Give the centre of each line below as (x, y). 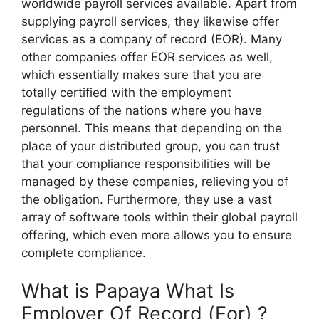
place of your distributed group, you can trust (151, 146)
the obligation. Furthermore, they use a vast (147, 199)
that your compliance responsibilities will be (146, 163)
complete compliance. (84, 252)
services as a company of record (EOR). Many (152, 39)
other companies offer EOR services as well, (147, 57)
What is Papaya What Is (128, 291)
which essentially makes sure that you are (141, 74)
